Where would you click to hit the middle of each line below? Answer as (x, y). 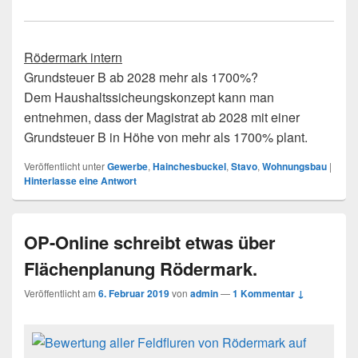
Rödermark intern (73, 58)
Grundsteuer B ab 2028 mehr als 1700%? (141, 78)
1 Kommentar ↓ (268, 294)
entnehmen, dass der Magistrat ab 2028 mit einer (162, 117)
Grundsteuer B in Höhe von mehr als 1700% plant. (166, 137)
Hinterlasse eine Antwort (80, 181)
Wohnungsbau (294, 167)
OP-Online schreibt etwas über (150, 243)
